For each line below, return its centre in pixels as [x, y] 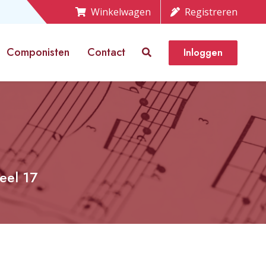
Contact [106, 52]
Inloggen [203, 52]
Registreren [211, 12]
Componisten [38, 52]
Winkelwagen [121, 12]
